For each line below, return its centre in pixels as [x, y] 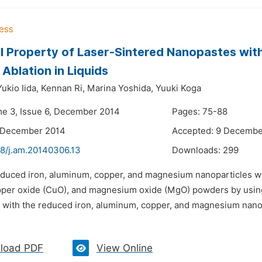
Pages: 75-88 [200, 112]
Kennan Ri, [63, 88]
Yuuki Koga [178, 88]
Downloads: [197, 150]
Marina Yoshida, [120, 88]
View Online [125, 248]
